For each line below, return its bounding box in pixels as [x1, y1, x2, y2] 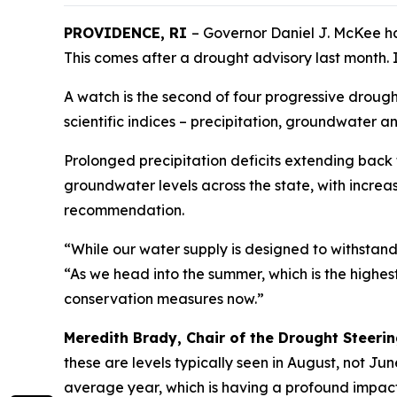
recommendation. [64, 200, 188, 219]
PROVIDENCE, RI [64, 23, 191, 42]
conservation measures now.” [64, 289, 264, 307]
